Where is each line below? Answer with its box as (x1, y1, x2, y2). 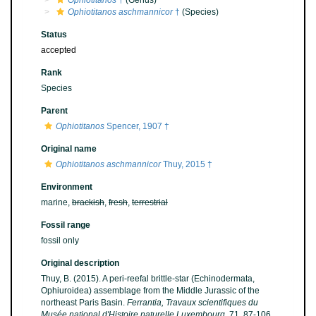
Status (41, 30, 67, 39)
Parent (41, 106, 68, 116)
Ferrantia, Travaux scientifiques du (127, 298, 258, 308)
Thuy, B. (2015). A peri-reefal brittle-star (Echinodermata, (41, 274, 255, 284)
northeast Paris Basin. (41, 298, 127, 308)
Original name (41, 144, 97, 154)
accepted (41, 45, 76, 55)
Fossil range (41, 220, 90, 230)
